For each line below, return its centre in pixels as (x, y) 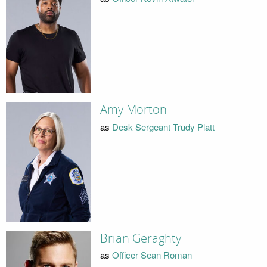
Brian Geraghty (140, 238)
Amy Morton (133, 110)
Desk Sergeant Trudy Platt (163, 126)
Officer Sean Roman (152, 255)
